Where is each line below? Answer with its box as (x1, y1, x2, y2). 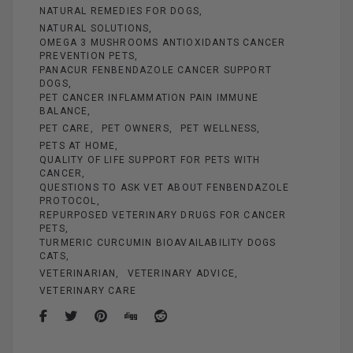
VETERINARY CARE (39, 285, 136, 297)
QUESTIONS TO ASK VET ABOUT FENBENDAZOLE (39, 182, 289, 194)
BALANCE (39, 106, 88, 117)
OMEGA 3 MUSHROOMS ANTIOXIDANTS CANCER (39, 37, 286, 49)
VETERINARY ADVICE (127, 268, 236, 280)
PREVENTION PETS (39, 50, 135, 62)
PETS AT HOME (39, 140, 116, 152)
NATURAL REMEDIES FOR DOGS (39, 6, 199, 17)
